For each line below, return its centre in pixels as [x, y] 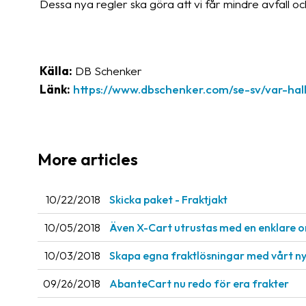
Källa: [56, 71]
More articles [88, 159]
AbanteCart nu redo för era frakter [199, 284]
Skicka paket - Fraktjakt [168, 200]
